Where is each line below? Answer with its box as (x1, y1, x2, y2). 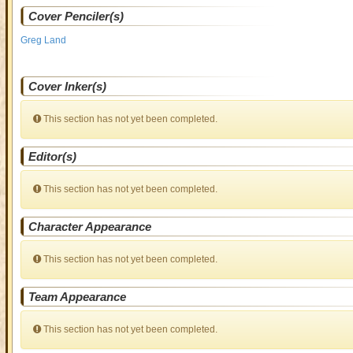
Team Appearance (28, 290, 126, 303)
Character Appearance (28, 220, 151, 233)
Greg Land (20, 35, 66, 46)
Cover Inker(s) (28, 80, 106, 93)
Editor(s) (28, 150, 76, 163)
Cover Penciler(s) (28, 9, 124, 23)
